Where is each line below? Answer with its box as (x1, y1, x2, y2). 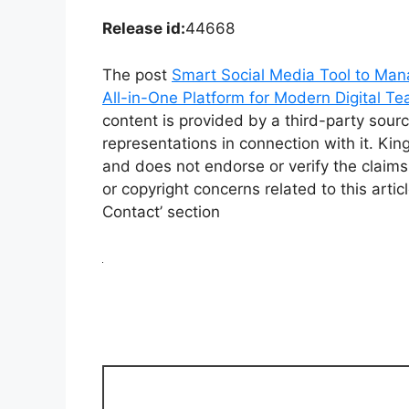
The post (102, 65, 172, 84)
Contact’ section (102, 202, 220, 221)
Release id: (102, 19, 185, 38)
